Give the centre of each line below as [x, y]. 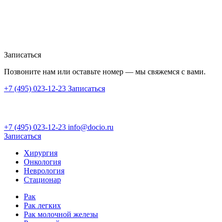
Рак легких [42, 205]
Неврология [44, 170]
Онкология [42, 162]
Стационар [42, 179]
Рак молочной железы [61, 214]
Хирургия [41, 153]
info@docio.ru [91, 127]
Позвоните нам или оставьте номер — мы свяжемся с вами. [105, 71]
